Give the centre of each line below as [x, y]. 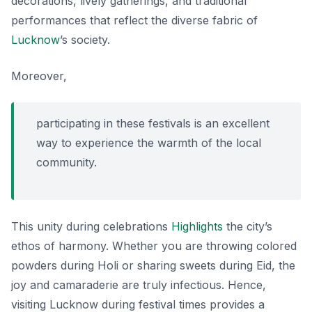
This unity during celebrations [91, 226]
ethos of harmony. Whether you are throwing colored [154, 245]
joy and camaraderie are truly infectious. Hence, [139, 284]
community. [67, 162]
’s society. [85, 39]
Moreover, [39, 76]
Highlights [197, 226]
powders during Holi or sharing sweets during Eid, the [153, 265]
